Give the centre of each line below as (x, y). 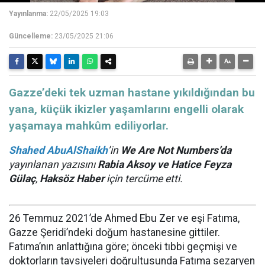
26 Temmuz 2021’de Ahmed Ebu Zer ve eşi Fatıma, (124, 219)
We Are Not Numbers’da (176, 151)
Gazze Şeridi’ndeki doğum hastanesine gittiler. (114, 233)
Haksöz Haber (72, 179)
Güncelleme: (31, 36)
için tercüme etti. (143, 179)
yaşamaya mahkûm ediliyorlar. (89, 126)
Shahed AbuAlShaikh (58, 151)
